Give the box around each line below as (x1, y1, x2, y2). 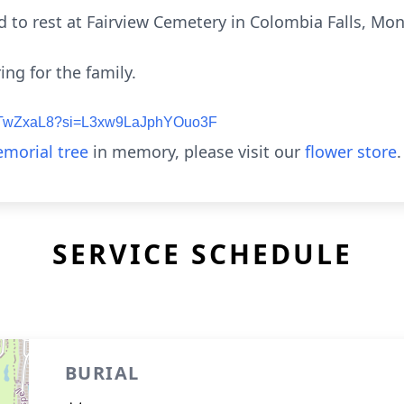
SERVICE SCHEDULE (51, 235, 353, 272)
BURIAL (65, 361, 140, 385)
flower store (305, 141, 397, 162)
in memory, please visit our (88, 141, 305, 162)
